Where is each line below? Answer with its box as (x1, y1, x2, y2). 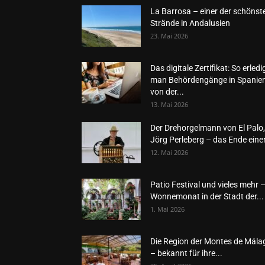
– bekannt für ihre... (150, 248, 222, 258)
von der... (150, 87, 184, 96)
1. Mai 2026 (150, 205, 185, 214)
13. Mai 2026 (150, 100, 188, 109)
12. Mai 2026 (150, 148, 188, 157)
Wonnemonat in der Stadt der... (150, 192, 264, 201)
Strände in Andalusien (150, 18, 230, 28)
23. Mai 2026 (150, 31, 188, 40)
